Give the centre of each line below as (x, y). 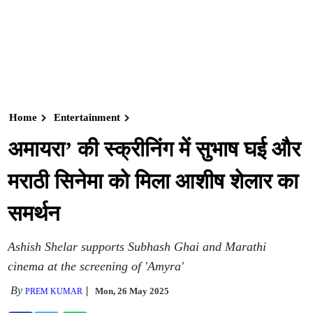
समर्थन (34, 213)
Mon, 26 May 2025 (132, 291)
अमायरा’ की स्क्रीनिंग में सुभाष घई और (154, 149)
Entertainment (87, 117)
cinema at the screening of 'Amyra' (96, 266)
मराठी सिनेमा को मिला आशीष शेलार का (153, 181)
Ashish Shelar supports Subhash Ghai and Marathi (137, 247)
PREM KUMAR (54, 291)
